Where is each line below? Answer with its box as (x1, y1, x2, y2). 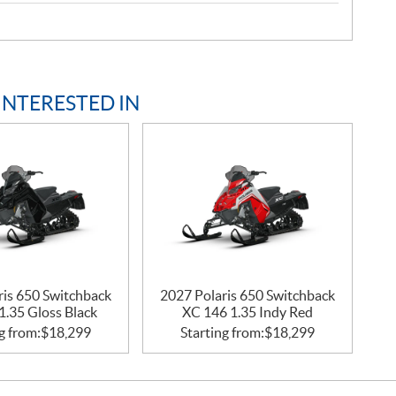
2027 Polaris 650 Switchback (160, 286, 336, 303)
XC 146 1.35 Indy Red (182, 303, 314, 320)
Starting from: (180, 324, 265, 340)
